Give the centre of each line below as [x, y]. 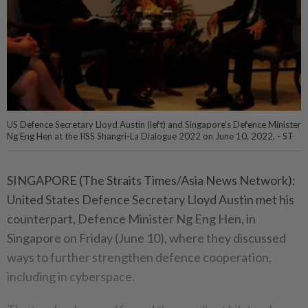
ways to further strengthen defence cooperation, [139, 257]
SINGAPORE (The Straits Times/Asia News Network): [151, 180]
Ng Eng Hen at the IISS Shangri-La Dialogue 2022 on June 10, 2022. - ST [150, 136]
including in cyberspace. [71, 276]
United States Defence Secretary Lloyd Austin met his [151, 199]
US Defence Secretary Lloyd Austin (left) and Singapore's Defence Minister [154, 124]
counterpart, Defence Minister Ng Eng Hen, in [131, 218]
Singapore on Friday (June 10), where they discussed [146, 238]
